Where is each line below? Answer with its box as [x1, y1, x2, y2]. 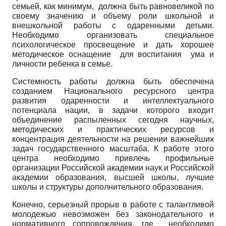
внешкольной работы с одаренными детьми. [12, 21, 214, 30]
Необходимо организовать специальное [12, 30, 214, 39]
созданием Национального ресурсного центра [12, 86, 214, 95]
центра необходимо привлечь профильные [12, 153, 214, 162]
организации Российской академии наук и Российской [12, 163, 214, 172]
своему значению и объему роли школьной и [12, 11, 214, 20]
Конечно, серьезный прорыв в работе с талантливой [12, 200, 214, 209]
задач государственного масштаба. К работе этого [12, 144, 214, 153]
